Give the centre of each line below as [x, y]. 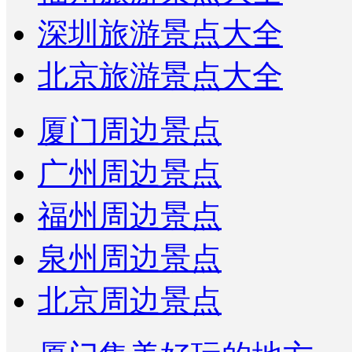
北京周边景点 [130, 301]
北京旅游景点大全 [160, 76]
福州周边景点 [130, 216]
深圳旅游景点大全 [160, 34]
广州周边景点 [130, 174]
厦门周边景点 [130, 131]
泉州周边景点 [130, 258]
